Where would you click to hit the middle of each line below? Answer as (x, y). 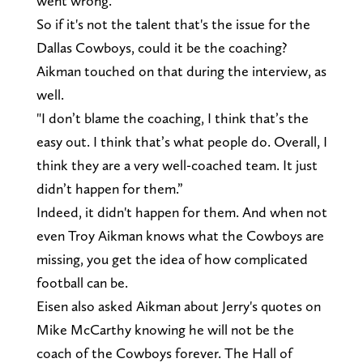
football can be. (82, 282)
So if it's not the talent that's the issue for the (173, 23)
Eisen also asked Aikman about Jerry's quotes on (178, 305)
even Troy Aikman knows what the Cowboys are (180, 235)
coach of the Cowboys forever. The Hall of (164, 352)
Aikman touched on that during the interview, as (181, 70)
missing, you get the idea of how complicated (172, 258)
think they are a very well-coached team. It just (177, 164)
